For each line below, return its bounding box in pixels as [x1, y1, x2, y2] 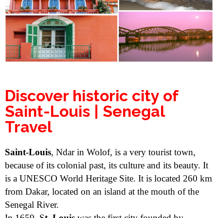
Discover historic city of [5, 86, 178, 105]
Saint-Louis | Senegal [5, 102, 164, 120]
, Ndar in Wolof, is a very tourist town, [51, 146, 196, 157]
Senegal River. [5, 199, 59, 210]
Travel [5, 117, 52, 136]
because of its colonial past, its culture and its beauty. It [5, 160, 208, 170]
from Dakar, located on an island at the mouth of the [5, 186, 199, 197]
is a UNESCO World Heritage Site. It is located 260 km [5, 173, 212, 183]
